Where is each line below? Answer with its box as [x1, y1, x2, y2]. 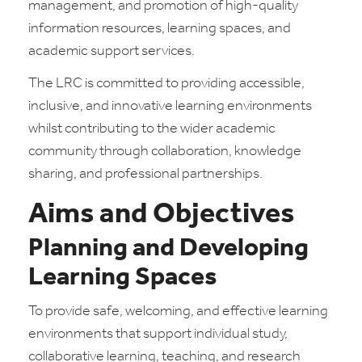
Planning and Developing [28, 236, 309, 262]
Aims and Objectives [28, 200, 294, 229]
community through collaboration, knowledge [28, 144, 301, 159]
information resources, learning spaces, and [28, 21, 291, 36]
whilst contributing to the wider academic [28, 121, 276, 137]
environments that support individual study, [28, 326, 288, 342]
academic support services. [28, 44, 195, 59]
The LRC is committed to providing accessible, [28, 76, 305, 91]
